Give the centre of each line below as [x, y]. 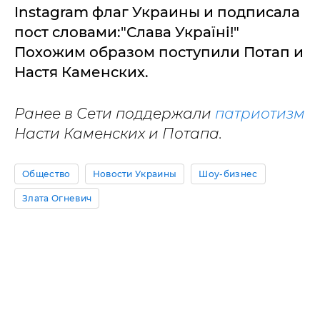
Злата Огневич [57, 198]
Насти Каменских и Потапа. [118, 133]
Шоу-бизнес [228, 174]
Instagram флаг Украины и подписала [157, 12]
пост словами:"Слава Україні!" [127, 32]
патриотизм [260, 113]
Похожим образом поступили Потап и [159, 52]
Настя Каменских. [81, 72]
